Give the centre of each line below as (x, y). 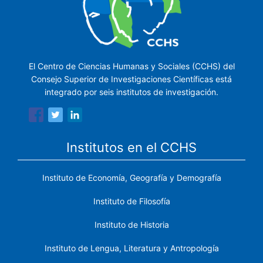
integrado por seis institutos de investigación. (131, 92)
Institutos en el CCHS (131, 147)
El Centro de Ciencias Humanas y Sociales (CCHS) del (131, 66)
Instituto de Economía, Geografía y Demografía (131, 177)
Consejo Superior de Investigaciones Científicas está (131, 79)
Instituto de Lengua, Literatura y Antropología (131, 248)
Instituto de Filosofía (131, 201)
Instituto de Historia (131, 224)
